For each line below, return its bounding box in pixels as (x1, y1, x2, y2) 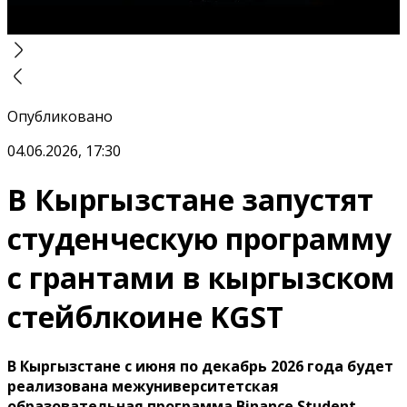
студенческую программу (7, 219, 392, 259)
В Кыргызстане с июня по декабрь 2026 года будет (7, 355, 393, 376)
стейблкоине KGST (7, 297, 283, 337)
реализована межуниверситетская (7, 375, 279, 396)
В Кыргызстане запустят (7, 180, 373, 220)
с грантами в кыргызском (7, 258, 395, 298)
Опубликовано (7, 106, 113, 126)
